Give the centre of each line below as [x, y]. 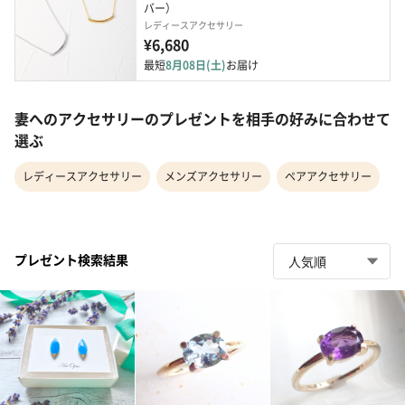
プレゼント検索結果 [71, 259]
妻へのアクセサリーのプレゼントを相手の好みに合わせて [202, 119]
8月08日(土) [196, 65]
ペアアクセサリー [328, 176]
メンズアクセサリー [213, 176]
